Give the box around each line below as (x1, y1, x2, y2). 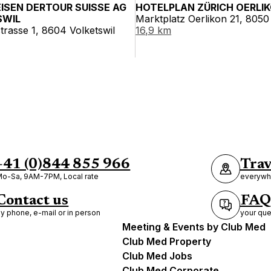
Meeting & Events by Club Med (122, 221, 266, 233)
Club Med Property (122, 235, 211, 247)
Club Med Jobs (122, 250, 192, 262)
